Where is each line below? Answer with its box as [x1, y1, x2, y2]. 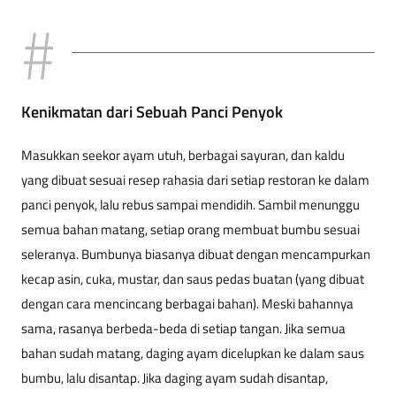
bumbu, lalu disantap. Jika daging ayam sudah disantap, [21, 368, 328, 389]
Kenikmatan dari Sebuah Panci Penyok [21, 100, 283, 125]
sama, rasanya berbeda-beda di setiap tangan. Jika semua [21, 318, 346, 339]
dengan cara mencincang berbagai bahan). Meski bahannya [21, 293, 354, 315]
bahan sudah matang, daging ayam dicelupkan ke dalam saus [21, 343, 364, 364]
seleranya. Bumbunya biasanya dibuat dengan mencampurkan [21, 244, 370, 265]
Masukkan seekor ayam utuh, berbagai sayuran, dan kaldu [21, 145, 345, 166]
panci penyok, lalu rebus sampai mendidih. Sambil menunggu [21, 194, 360, 216]
